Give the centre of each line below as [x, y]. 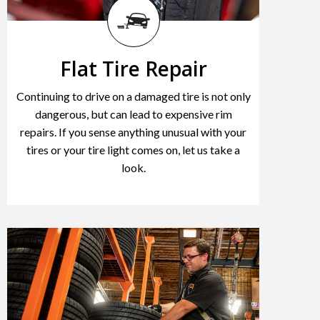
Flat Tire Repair [133, 68]
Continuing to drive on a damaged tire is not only [133, 96]
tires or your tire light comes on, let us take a [134, 149]
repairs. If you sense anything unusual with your [134, 131]
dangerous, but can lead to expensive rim [133, 114]
